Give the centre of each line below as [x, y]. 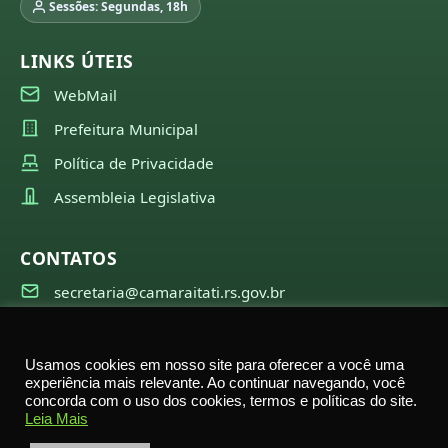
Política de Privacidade [134, 162]
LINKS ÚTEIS [77, 60]
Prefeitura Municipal [126, 128]
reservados [224, 425]
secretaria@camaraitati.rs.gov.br [169, 291]
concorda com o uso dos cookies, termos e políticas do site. [221, 401]
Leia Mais [56, 419]
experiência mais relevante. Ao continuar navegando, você [215, 383]
